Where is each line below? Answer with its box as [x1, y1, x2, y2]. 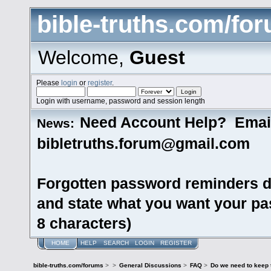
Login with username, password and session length [36, 96, 206, 105]
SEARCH [103, 239, 129, 246]
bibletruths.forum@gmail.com [37, 134, 263, 152]
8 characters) [37, 214, 132, 232]
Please [36, 78, 62, 87]
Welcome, [38, 46, 129, 68]
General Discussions [119, 262, 181, 269]
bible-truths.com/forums [33, 262, 104, 269]
